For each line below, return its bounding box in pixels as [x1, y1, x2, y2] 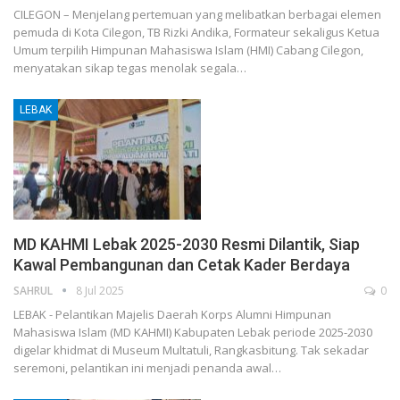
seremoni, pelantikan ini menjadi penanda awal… [13, 359, 281, 376]
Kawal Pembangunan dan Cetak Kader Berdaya [13, 254, 350, 274]
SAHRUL [13, 282, 55, 298]
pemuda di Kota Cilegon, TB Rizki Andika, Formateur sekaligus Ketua [13, 24, 379, 41]
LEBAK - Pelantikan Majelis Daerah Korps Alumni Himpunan [13, 305, 331, 322]
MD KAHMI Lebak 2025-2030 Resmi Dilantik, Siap [13, 234, 360, 254]
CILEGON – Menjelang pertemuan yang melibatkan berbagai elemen [13, 6, 381, 23]
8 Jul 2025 [76, 282, 124, 298]
